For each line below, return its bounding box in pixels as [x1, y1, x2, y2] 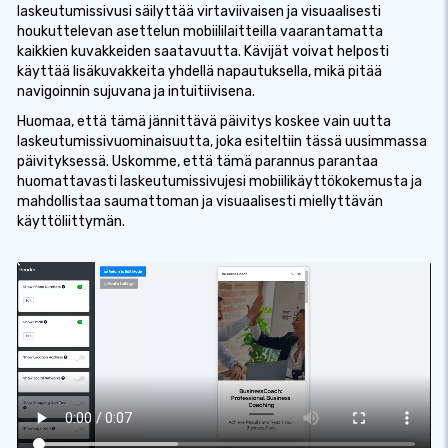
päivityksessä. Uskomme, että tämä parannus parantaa [17, 153, 378, 170]
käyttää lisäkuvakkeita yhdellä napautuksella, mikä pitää [17, 63, 382, 80]
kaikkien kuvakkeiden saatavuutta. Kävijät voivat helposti [17, 43, 389, 60]
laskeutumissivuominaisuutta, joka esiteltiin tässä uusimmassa [17, 133, 427, 150]
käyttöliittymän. [17, 213, 125, 230]
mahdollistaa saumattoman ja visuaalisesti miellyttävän [17, 193, 383, 210]
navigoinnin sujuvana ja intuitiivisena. [17, 83, 255, 100]
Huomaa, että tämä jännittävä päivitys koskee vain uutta [17, 113, 391, 130]
